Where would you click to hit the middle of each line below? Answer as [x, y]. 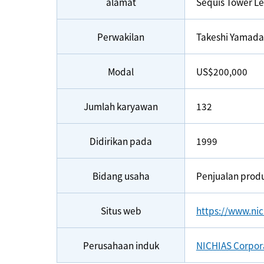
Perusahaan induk [121, 245]
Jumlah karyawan [121, 106]
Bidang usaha [121, 176]
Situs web [121, 211]
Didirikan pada [121, 141]
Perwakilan [121, 37]
